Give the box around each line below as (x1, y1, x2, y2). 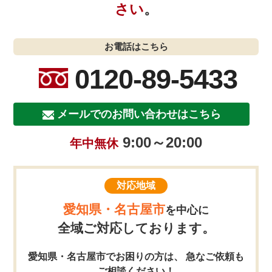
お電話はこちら (104, 41, 168, 52)
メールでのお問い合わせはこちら (56, 107, 221, 120)
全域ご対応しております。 (57, 220, 215, 235)
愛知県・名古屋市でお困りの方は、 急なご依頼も (28, 251, 244, 262)
